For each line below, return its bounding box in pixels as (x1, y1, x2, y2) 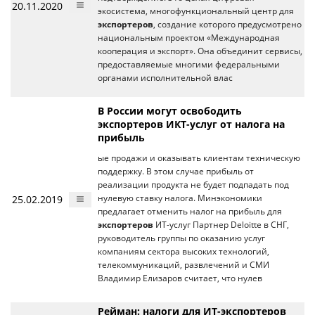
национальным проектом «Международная (98, 32, 280, 43)
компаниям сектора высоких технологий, (98, 246, 269, 257)
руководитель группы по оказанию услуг (98, 233, 265, 243)
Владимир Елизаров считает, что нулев (98, 273, 262, 283)
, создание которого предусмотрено (153, 19, 302, 30)
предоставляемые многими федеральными (98, 59, 280, 70)
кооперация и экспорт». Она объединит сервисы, (98, 46, 302, 56)
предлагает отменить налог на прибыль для (98, 206, 282, 217)
